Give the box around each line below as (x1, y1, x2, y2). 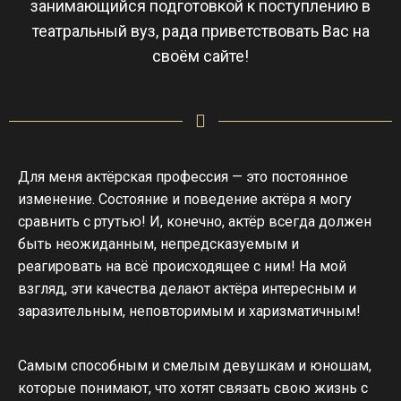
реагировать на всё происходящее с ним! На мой (18, 258, 346, 275)
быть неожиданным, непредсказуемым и (18, 235, 299, 252)
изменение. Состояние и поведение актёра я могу (18, 191, 352, 208)
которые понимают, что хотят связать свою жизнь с (18, 380, 368, 397)
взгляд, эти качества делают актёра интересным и (18, 280, 356, 297)
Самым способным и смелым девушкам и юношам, (18, 357, 371, 374)
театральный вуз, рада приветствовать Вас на (31, 21, 370, 40)
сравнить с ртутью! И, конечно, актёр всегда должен (18, 213, 371, 230)
